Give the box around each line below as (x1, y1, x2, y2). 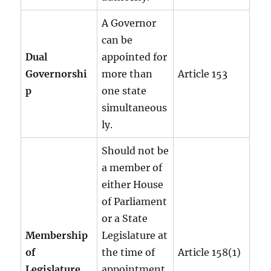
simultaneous (102, 101, 168, 114)
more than (102, 67, 153, 80)
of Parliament (102, 195, 168, 207)
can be (102, 33, 133, 46)
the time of (102, 246, 155, 258)
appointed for (102, 50, 168, 63)
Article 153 (178, 67, 228, 80)
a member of (102, 161, 163, 174)
